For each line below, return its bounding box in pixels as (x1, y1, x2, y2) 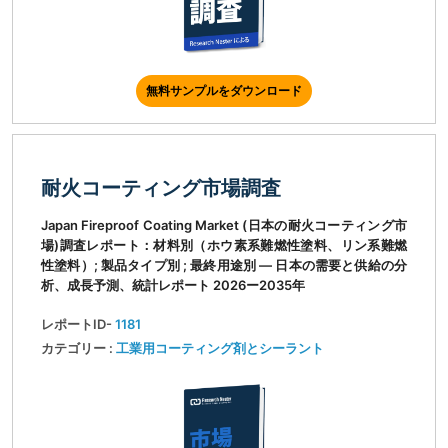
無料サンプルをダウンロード (146, 83, 302, 99)
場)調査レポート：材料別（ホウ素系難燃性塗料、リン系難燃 (41, 237, 407, 254)
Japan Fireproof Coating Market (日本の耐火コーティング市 (41, 217, 407, 234)
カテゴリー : (41, 340, 116, 357)
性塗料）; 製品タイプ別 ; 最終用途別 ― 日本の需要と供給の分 (41, 257, 407, 274)
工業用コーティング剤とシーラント (116, 340, 324, 357)
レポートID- (41, 316, 115, 333)
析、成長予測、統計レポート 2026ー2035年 (41, 277, 305, 294)
